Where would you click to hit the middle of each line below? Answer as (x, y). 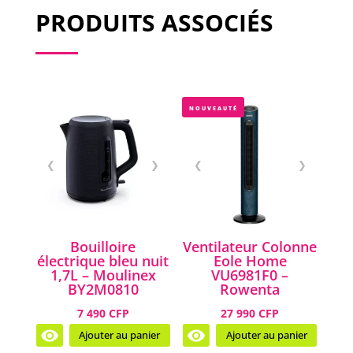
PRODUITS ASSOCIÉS (154, 23)
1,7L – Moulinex (103, 275)
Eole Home (250, 261)
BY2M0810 (103, 290)
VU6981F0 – (250, 275)
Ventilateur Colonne (250, 247)
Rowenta (250, 290)
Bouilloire (103, 247)
